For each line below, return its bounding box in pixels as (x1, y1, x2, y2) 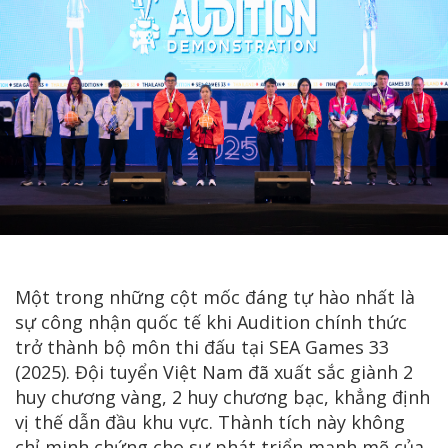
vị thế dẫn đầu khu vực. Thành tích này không (15, 409, 405, 434)
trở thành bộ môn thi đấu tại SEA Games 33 (15, 334, 389, 359)
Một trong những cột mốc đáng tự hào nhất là (15, 284, 415, 309)
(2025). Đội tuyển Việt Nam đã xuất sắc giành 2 (15, 359, 413, 384)
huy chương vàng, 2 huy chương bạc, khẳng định (15, 384, 430, 409)
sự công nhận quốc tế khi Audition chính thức (15, 309, 407, 334)
